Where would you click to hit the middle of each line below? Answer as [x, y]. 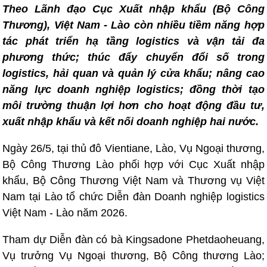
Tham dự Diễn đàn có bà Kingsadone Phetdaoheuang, [133, 240]
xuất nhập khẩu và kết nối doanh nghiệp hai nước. [131, 122]
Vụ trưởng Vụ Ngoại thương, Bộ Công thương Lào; [133, 256]
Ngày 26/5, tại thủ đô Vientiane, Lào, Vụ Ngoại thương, [133, 148]
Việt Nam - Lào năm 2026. [65, 213]
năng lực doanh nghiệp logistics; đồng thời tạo [133, 89]
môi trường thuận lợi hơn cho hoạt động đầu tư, [133, 105]
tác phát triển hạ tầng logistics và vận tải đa [133, 41]
